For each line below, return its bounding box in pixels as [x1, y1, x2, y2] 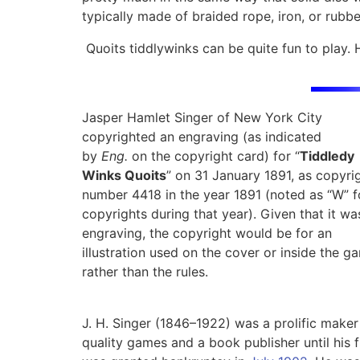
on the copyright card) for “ [128, 148, 300, 164]
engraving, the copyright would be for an [82, 225, 332, 241]
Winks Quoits [82, 167, 166, 183]
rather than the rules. [82, 264, 208, 280]
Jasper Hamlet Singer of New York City [82, 109, 322, 125]
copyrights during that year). [82, 206, 260, 222]
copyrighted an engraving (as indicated [82, 129, 321, 145]
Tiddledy [300, 148, 354, 164]
